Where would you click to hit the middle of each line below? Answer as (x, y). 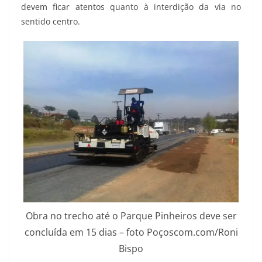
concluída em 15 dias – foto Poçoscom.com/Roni (131, 232)
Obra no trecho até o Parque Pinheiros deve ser (131, 216)
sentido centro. (51, 22)
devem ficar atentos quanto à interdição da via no (131, 7)
